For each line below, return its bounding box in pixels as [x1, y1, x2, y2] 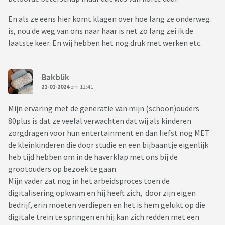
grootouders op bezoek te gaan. [8, 164, 119, 174]
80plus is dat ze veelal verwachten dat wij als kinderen [8, 116, 191, 126]
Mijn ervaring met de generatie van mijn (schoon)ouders [8, 103, 199, 114]
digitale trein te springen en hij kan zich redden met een [8, 212, 199, 222]
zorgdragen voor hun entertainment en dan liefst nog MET [8, 128, 210, 138]
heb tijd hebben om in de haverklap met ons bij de [8, 152, 178, 162]
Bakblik [41, 72, 69, 82]
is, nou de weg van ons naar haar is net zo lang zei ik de [8, 26, 193, 36]
